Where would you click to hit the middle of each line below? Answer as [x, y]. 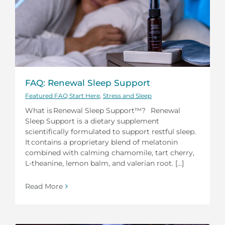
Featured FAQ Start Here [63, 95]
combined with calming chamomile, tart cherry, [110, 152]
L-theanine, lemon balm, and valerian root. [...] [104, 163]
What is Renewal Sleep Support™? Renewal [103, 110]
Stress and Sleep [127, 95]
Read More [44, 186]
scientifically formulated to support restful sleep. [110, 131]
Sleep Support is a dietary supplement [92, 121]
